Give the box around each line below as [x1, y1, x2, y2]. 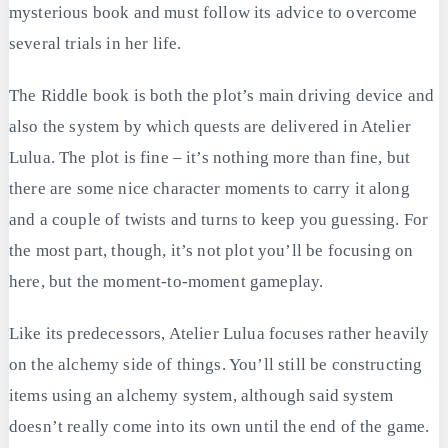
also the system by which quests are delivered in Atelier [9, 116, 411, 136]
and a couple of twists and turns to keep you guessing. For [9, 209, 429, 229]
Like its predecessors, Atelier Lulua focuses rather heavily [9, 324, 430, 344]
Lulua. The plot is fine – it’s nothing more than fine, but [9, 147, 411, 167]
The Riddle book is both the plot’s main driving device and [9, 85, 435, 105]
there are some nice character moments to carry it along [9, 178, 410, 198]
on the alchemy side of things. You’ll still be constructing [9, 355, 423, 375]
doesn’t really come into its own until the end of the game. [9, 417, 430, 437]
